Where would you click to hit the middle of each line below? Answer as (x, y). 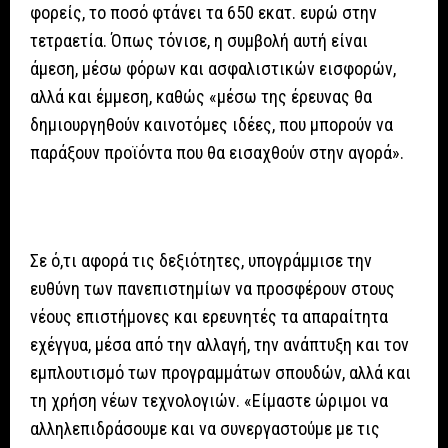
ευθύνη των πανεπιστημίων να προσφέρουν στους (212, 289)
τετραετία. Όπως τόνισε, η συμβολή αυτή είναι (199, 41)
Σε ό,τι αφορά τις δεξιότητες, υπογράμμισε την (201, 261)
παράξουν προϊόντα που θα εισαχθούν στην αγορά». (217, 153)
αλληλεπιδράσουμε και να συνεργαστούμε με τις (205, 429)
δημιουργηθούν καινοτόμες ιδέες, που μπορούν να (211, 125)
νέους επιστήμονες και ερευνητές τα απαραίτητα (209, 317)
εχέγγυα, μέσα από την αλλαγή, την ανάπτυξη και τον (219, 345)
